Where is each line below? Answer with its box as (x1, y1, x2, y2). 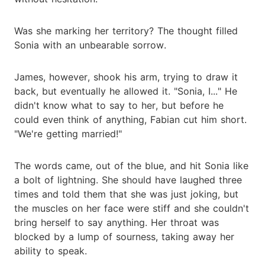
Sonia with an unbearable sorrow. (14, 38, 166, 51)
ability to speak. (14, 244, 87, 257)
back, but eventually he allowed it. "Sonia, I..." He (14, 85, 237, 97)
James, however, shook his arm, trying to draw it (14, 70, 238, 83)
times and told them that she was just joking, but (14, 188, 238, 200)
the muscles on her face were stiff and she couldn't (14, 202, 249, 214)
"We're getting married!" (14, 127, 122, 140)
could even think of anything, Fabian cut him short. (14, 113, 247, 125)
